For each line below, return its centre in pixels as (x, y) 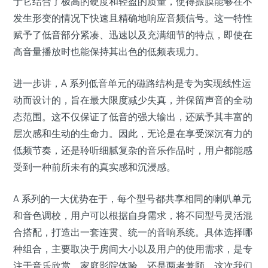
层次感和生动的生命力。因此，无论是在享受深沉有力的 (133, 133)
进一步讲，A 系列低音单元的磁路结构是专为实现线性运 (132, 83)
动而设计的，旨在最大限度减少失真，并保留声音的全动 (133, 100)
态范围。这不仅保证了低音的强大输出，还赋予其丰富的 (133, 117)
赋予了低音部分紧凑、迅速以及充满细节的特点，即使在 (133, 35)
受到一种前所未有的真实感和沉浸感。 (95, 167)
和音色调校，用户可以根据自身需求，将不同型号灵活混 (133, 215)
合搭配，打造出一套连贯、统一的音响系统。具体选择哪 (133, 232)
